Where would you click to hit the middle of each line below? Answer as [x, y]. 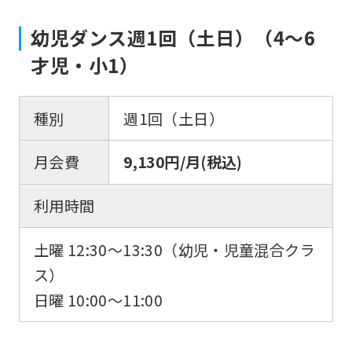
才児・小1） [85, 65]
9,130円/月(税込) [183, 162]
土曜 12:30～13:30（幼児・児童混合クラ [174, 249]
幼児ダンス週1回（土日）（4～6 [173, 38]
